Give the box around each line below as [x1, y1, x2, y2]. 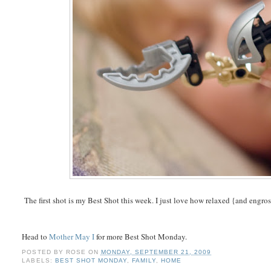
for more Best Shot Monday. [94, 230, 188, 242]
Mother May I [49, 230, 95, 242]
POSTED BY [22, 249, 66, 256]
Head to [22, 230, 50, 242]
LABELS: [22, 257, 55, 264]
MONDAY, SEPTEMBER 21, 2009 [100, 249, 212, 256]
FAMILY [131, 257, 156, 264]
